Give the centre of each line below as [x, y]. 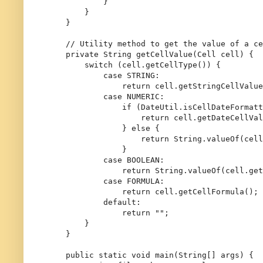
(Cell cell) [218, 54]
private [82, 54]
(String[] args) [209, 255]
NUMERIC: [143, 96]
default [120, 202]
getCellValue [164, 54]
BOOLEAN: [143, 160]
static [113, 255]
